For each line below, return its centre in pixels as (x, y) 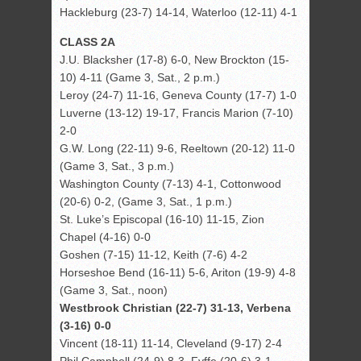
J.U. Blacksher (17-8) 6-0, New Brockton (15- (174, 60)
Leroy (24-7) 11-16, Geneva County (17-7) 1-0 (178, 95)
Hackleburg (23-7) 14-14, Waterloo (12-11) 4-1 (178, 12)
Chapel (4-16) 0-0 (105, 237)
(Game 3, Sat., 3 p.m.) (117, 166)
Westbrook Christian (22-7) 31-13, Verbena (175, 308)
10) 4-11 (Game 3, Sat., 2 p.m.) (140, 78)
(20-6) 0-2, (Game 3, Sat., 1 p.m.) (146, 202)
